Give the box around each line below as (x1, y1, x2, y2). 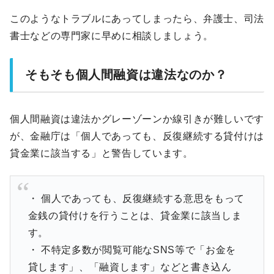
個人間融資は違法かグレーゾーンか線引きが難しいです (10, 113, 264, 124)
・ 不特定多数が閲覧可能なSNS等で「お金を (28, 244, 236, 255)
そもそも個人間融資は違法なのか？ (25, 67, 228, 81)
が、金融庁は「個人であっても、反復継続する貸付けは (10, 130, 264, 141)
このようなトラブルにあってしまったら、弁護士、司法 (10, 13, 264, 24)
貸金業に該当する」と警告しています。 (10, 147, 193, 158)
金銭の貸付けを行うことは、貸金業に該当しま (28, 210, 242, 221)
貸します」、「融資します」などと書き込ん (28, 261, 232, 272)
